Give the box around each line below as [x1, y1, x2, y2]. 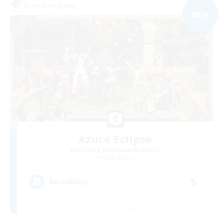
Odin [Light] [102, 153, 134, 160]
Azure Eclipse [78, 131, 152, 146]
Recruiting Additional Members [70, 146, 160, 153]
